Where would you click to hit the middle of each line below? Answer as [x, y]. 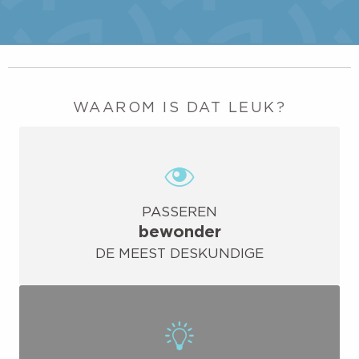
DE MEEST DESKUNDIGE [179, 254]
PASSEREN [179, 212]
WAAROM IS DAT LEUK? [179, 107]
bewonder [179, 231]
